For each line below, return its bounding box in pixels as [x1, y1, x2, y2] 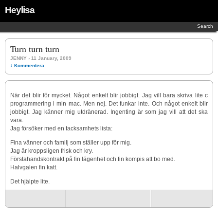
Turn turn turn [10, 43, 59, 54]
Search [197, 23, 213, 29]
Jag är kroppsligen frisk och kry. [10, 147, 93, 154]
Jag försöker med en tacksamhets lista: [10, 125, 112, 132]
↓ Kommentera [10, 63, 44, 68]
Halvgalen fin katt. [10, 164, 57, 171]
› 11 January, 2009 [27, 55, 72, 61]
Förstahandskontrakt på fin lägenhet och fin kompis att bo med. [10, 156, 175, 163]
